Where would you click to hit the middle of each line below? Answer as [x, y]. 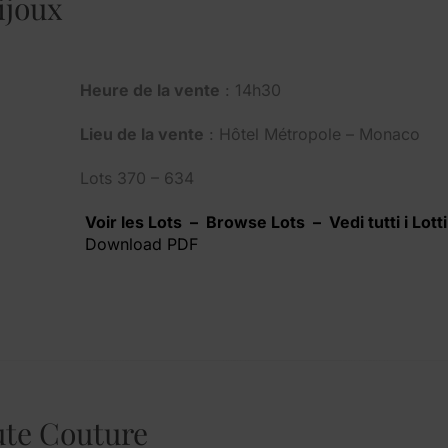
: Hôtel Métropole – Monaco [312, 133]
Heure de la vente [150, 89]
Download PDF [141, 243]
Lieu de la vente [142, 133]
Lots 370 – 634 [137, 177]
